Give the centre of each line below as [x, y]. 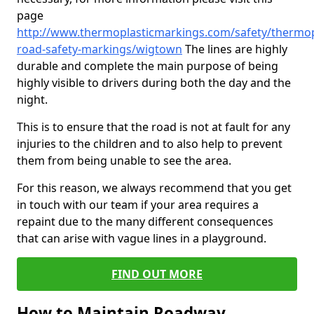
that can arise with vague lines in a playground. [142, 238]
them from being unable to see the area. [124, 161]
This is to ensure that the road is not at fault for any [153, 127]
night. [32, 100]
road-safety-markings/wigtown [100, 49]
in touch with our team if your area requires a [138, 205]
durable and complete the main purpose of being [148, 66]
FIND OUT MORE [157, 274]
